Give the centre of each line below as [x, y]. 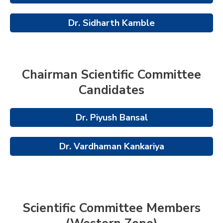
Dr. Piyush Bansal [111, 117]
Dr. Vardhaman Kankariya [111, 146]
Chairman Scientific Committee [111, 74]
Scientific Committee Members [111, 208]
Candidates [111, 90]
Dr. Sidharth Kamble [111, 23]
